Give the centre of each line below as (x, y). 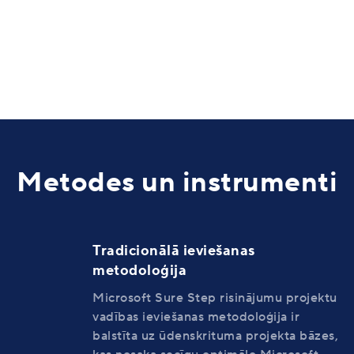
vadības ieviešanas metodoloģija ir (196, 316)
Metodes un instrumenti (177, 183)
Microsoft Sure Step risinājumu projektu (215, 298)
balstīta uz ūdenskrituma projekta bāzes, (215, 335)
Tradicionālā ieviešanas (174, 250)
